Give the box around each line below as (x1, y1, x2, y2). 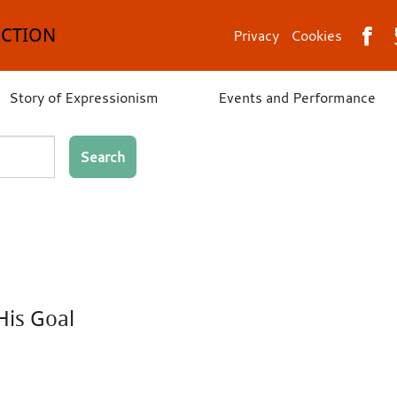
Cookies (290, 26, 342, 46)
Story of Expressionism (9, 88, 159, 108)
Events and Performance (218, 88, 376, 108)
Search (80, 146, 126, 167)
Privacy (233, 26, 279, 46)
